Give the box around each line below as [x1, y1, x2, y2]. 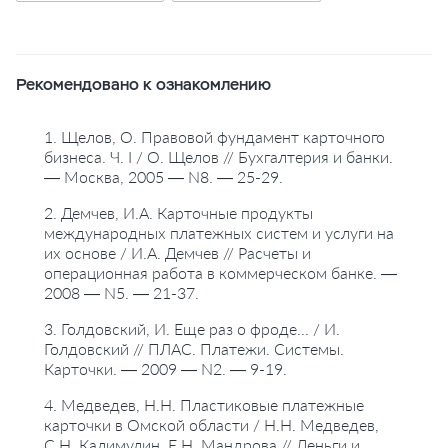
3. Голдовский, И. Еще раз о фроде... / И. [44, 319, 340, 338]
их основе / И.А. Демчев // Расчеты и [44, 243, 311, 262]
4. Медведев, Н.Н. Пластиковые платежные [44, 395, 364, 414]
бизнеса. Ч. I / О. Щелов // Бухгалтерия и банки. [44, 147, 393, 166]
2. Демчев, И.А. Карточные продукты [44, 203, 313, 222]
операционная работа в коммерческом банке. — [44, 263, 397, 282]
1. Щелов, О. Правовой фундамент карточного [44, 127, 385, 146]
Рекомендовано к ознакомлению [16, 74, 271, 95]
